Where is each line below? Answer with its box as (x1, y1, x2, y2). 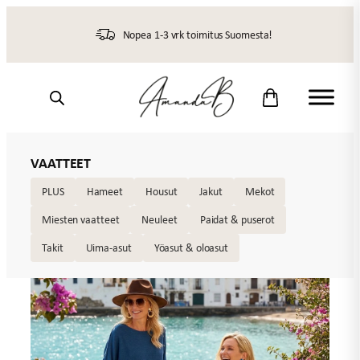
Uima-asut (85, 239, 132, 255)
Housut (145, 183, 178, 198)
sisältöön (6, 26, 59, 45)
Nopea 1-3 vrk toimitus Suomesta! (122, 27, 273, 42)
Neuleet (141, 211, 178, 227)
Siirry (6, 6, 35, 25)
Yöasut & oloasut (153, 239, 229, 255)
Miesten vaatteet (42, 211, 120, 227)
